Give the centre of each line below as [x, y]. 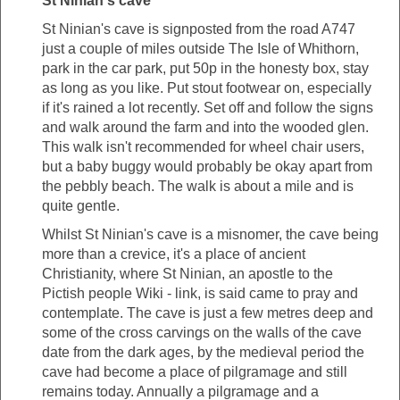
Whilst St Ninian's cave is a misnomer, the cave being [210, 235]
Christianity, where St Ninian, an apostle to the [187, 274]
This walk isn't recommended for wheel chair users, [203, 147]
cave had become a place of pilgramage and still [195, 372]
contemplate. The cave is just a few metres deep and [208, 313]
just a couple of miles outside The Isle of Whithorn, [200, 49]
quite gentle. [81, 206]
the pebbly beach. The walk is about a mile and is [198, 187]
